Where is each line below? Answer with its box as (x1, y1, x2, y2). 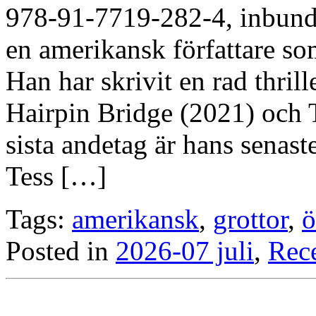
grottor (213, 203, 288, 234)
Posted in (6, 235, 116, 266)
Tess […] (6, 160, 107, 191)
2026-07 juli (116, 235, 254, 266)
